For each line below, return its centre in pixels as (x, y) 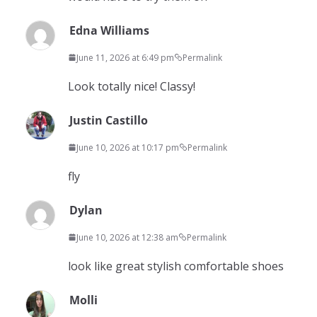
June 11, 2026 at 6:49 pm (125, 57)
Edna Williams (109, 30)
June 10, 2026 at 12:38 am (127, 237)
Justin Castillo (109, 120)
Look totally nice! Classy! (132, 86)
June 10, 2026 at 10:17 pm (128, 147)
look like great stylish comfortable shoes (176, 266)
